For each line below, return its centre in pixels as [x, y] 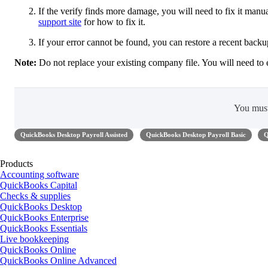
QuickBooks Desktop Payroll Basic [196, 135]
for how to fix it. [113, 22]
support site [60, 22]
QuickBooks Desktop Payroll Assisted [74, 135]
